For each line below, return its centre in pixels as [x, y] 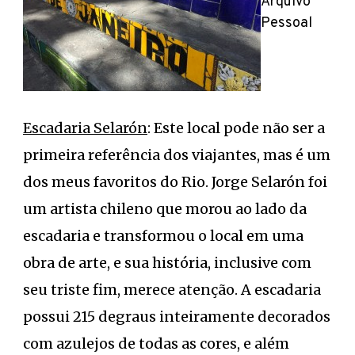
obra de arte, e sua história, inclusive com [167, 262]
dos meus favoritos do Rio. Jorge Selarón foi [175, 181]
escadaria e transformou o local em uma [163, 235]
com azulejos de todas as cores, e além [156, 343]
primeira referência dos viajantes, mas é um [177, 155]
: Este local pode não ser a [236, 128]
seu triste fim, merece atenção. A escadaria [172, 289]
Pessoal [286, 23]
